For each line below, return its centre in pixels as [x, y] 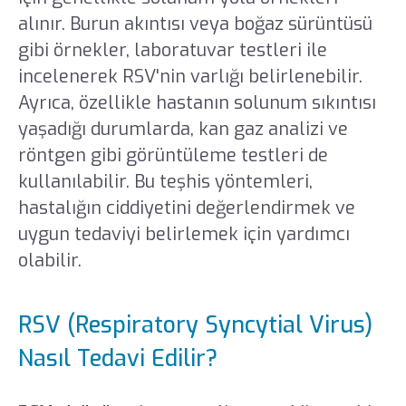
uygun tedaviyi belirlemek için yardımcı [184, 235]
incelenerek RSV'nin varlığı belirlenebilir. [190, 77]
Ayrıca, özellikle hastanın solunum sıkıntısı [197, 103]
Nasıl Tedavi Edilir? [117, 358]
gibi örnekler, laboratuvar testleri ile [172, 51]
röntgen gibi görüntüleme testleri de [173, 156]
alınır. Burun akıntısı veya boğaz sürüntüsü [195, 24]
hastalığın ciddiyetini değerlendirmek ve [186, 208]
